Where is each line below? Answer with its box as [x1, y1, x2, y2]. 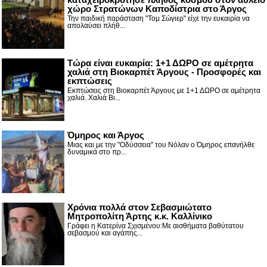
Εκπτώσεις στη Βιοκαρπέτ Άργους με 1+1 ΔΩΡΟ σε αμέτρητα [67, 86, 260, 95]
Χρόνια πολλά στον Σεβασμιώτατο [67, 201, 212, 212]
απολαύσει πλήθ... [67, 21, 125, 30]
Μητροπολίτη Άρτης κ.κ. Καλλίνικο [67, 210, 212, 221]
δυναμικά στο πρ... [67, 147, 126, 156]
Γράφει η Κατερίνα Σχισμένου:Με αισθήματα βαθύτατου [67, 221, 244, 230]
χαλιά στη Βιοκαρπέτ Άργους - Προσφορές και [67, 66, 261, 77]
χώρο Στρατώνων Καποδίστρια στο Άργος [67, 3, 247, 14]
